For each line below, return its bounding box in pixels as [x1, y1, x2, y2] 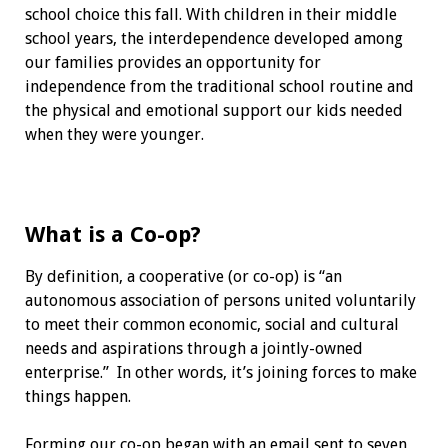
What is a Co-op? [24, 221, 207, 247]
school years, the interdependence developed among [24, 28, 403, 48]
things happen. [24, 386, 135, 406]
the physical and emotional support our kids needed [24, 100, 403, 120]
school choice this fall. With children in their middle [24, 4, 397, 24]
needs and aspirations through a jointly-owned [24, 338, 363, 358]
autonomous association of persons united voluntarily [24, 290, 416, 310]
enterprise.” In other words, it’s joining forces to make [24, 362, 417, 382]
